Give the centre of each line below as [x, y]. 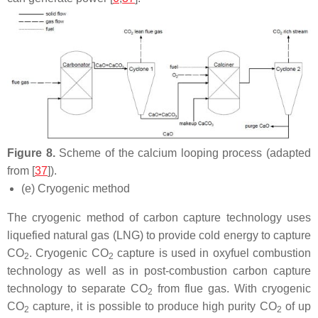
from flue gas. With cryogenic [232, 289]
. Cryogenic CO [69, 253]
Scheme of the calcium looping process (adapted [183, 153]
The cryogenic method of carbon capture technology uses [159, 218]
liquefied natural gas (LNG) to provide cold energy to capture [159, 236]
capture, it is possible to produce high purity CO [153, 307]
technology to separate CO [77, 289]
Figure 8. [31, 153]
